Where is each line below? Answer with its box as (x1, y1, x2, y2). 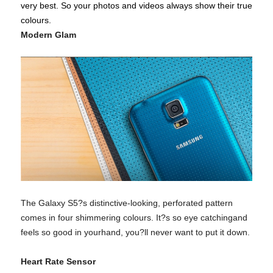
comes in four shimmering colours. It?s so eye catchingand (21, 212, 247, 222)
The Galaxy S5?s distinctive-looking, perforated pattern (21, 197, 233, 208)
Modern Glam (21, 30, 76, 40)
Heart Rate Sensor (21, 256, 96, 266)
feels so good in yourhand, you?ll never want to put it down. (21, 227, 250, 237)
